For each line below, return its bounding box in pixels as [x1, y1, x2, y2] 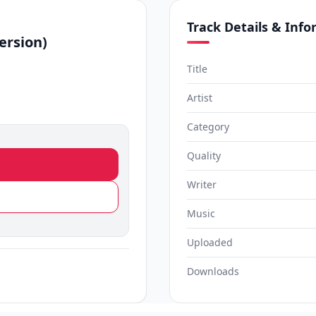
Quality [187, 149, 221, 162]
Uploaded [187, 236, 233, 249]
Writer [187, 178, 217, 191]
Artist [187, 91, 212, 104]
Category [187, 120, 229, 133]
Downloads [187, 265, 239, 278]
